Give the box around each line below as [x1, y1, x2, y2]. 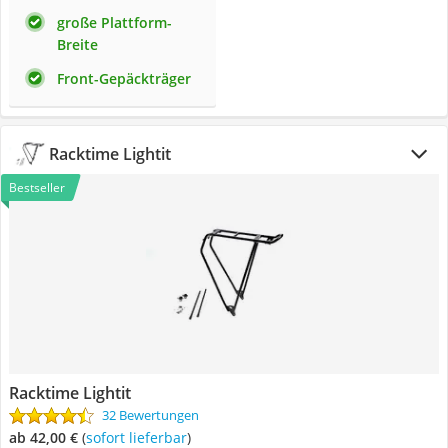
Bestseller [9, 179, 65, 196]
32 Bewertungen [102, 406, 199, 424]
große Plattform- [57, 13, 172, 32]
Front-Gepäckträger [57, 69, 191, 88]
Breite [57, 35, 98, 54]
